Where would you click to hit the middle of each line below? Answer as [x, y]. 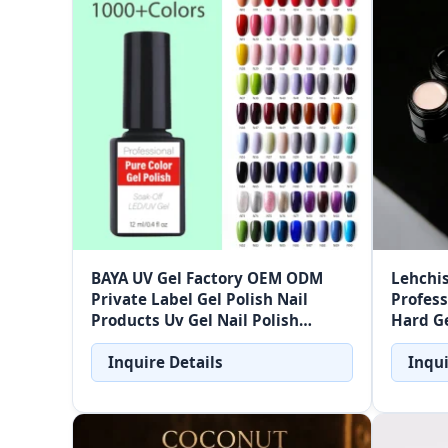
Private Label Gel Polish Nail [199, 299]
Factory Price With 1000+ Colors [212, 341]
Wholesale [130, 362]
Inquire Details [165, 362]
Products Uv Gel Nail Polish [195, 320]
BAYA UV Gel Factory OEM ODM [207, 278]
